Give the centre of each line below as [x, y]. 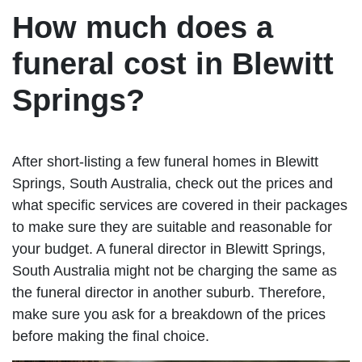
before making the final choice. [111, 336]
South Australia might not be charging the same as [175, 270]
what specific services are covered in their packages [180, 205]
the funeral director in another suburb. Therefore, [169, 292]
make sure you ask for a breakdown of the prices [169, 314]
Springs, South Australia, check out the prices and [173, 183]
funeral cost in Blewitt [173, 63]
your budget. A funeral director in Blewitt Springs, [169, 248]
